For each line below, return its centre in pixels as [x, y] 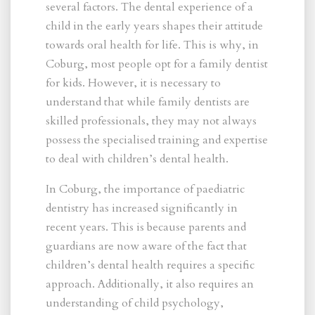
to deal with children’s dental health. [137, 159]
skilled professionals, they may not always [151, 121]
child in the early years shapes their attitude [154, 26]
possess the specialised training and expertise [157, 140]
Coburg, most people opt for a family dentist [157, 64]
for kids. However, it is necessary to [133, 83]
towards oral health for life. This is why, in [152, 45]
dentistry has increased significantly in [142, 208]
